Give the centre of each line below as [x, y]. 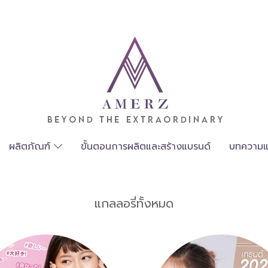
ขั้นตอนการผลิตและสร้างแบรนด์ [146, 147]
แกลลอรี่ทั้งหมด [134, 203]
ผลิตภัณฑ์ [31, 147]
